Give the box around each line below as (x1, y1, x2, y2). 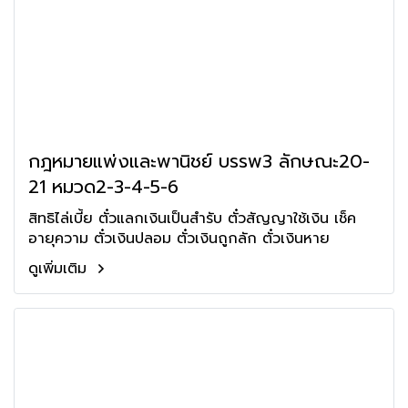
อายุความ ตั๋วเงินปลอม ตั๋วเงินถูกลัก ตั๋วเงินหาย (28, 228, 330, 250)
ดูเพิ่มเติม (28, 258, 92, 280)
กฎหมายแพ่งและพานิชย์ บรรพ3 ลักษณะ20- (28, 148, 370, 175)
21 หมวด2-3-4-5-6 (28, 173, 178, 200)
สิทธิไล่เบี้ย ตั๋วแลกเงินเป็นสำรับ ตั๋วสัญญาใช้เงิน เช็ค (28, 208, 356, 229)
